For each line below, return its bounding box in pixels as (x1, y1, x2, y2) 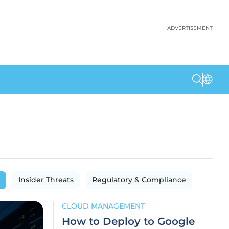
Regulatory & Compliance (92, 175, 186, 185)
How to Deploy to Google (62, 215, 195, 227)
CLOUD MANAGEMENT (62, 201, 145, 211)
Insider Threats (18, 175, 74, 185)
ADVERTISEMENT (167, 25, 213, 31)
